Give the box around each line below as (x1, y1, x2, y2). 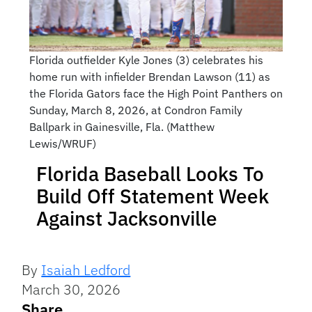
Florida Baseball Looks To (36, 161, 264, 187)
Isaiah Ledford (41, 260, 131, 280)
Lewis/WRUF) (29, 136, 96, 151)
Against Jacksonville (36, 205, 217, 232)
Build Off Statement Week (36, 183, 269, 210)
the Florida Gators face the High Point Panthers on (29, 86, 283, 101)
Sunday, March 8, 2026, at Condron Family (29, 103, 242, 118)
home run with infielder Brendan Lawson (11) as (29, 70, 270, 84)
